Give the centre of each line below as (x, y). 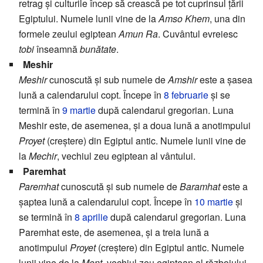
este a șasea (225, 80)
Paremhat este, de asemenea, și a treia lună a (114, 232)
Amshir (183, 80)
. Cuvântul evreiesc (198, 34)
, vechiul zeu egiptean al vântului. (126, 156)
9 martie (79, 110)
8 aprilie (91, 217)
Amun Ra (138, 34)
